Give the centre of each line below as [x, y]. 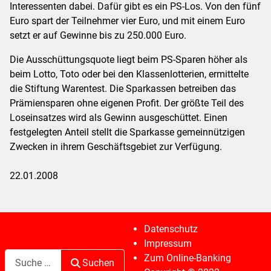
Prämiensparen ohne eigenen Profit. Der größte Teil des [127, 103]
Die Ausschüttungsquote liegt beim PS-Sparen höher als [129, 59]
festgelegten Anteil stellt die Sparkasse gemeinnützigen [127, 132]
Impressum [168, 243]
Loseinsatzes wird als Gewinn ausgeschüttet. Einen [119, 117]
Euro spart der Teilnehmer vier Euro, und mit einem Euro [127, 21]
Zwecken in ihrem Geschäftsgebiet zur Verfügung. [116, 146]
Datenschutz [171, 229]
